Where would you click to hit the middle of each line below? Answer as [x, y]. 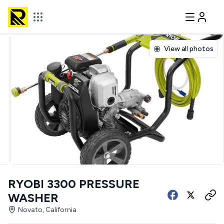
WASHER [33, 198]
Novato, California [47, 210]
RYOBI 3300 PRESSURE [74, 184]
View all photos [189, 49]
